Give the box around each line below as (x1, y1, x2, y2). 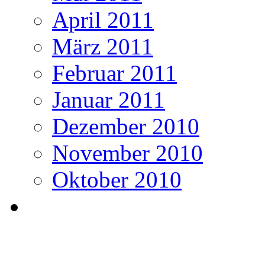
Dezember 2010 (52, 114, 199, 140)
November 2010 (52, 140, 203, 166)
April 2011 (52, 7, 154, 33)
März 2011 (52, 34, 153, 60)
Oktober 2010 (52, 167, 182, 193)
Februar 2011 (52, 60, 177, 86)
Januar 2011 (52, 87, 165, 113)
